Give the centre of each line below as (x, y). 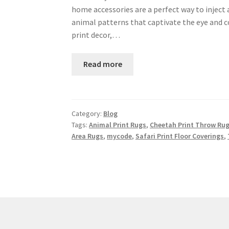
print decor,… (96, 35)
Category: (88, 113)
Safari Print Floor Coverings (180, 136)
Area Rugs (88, 136)
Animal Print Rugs (118, 124)
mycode (120, 136)
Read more (102, 64)
